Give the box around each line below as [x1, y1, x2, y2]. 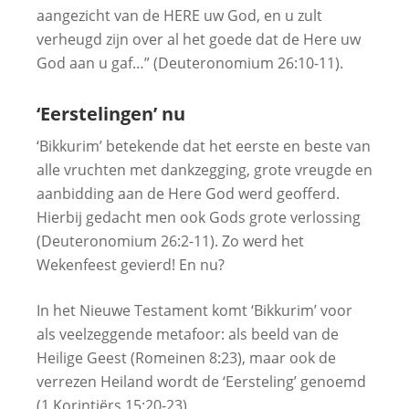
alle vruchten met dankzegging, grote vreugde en [37, 159, 372, 180]
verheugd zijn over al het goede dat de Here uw [37, 28, 361, 49]
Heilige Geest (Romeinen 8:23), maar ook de [37, 347, 336, 368]
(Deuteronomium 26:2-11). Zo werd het [37, 230, 304, 251]
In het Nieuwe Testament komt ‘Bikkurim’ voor [37, 299, 352, 320]
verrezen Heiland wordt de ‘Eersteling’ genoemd [37, 371, 366, 392]
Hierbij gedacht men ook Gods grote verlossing [37, 206, 361, 227]
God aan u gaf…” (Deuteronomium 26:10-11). [37, 52, 343, 73]
